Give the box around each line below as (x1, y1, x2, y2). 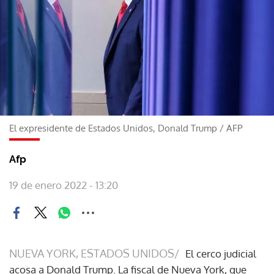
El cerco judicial (185, 246, 256, 260)
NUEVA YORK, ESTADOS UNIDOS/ (9, 246, 179, 260)
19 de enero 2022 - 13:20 (9, 178, 118, 191)
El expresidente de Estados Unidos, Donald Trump (9, 122, 217, 134)
